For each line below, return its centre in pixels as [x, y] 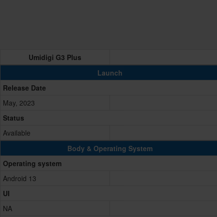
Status [14, 118]
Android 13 [20, 178]
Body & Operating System [110, 148]
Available [17, 133]
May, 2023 [19, 103]
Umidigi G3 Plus [55, 57]
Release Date [24, 88]
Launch [110, 73]
